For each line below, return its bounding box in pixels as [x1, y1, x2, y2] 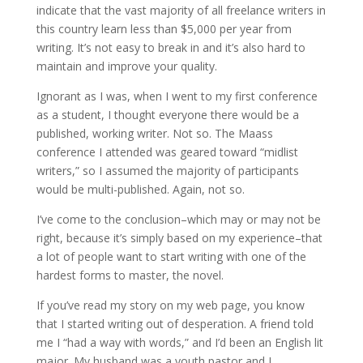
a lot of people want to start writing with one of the [36, 249, 306, 264]
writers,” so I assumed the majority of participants [36, 163, 299, 178]
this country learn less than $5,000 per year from [36, 21, 292, 36]
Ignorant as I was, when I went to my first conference [36, 88, 318, 104]
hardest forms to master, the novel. [36, 267, 224, 283]
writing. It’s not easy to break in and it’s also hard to [36, 40, 305, 55]
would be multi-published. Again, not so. [36, 181, 245, 197]
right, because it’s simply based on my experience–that [36, 230, 322, 246]
